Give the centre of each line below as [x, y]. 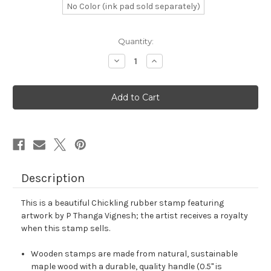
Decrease [132, 61]
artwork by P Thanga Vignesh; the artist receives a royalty [135, 216]
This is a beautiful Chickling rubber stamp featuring [122, 203]
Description [53, 178]
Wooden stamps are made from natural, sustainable [135, 254]
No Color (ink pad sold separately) [133, 7]
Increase [168, 61]
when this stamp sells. [66, 229]
